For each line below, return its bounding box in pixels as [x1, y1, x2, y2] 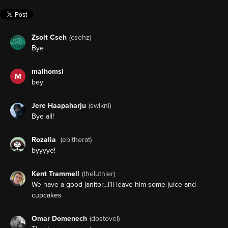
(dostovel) [90, 214, 120, 223]
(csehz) [69, 33, 91, 42]
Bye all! [32, 112, 54, 121]
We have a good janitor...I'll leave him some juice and [32, 180, 196, 189]
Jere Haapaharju [32, 101, 86, 110]
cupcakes [32, 191, 62, 200]
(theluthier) [82, 169, 115, 179]
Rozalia [32, 135, 58, 145]
